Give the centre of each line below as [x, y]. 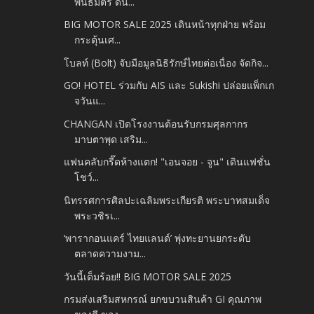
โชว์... [87, 177]
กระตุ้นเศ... [98, 40]
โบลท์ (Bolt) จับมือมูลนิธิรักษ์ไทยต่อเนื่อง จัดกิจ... [166, 62]
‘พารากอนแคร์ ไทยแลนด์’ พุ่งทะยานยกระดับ [158, 238]
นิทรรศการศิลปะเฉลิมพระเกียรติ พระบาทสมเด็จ [167, 200]
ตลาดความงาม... [110, 254]
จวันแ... [90, 101]
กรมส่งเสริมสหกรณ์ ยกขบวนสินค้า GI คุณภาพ [163, 299]
